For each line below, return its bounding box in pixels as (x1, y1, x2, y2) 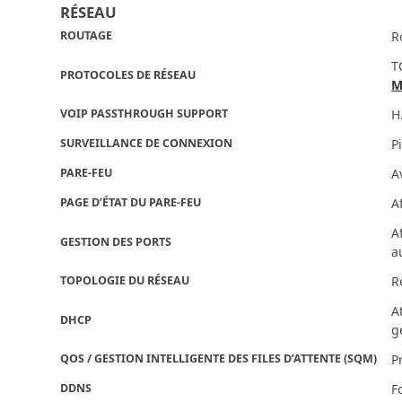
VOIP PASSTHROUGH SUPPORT (60, 106, 229, 122)
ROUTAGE (60, 28, 113, 44)
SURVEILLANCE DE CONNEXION (60, 135, 233, 152)
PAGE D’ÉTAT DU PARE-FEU (60, 195, 202, 211)
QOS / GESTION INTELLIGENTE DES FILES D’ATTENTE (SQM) (60, 351, 378, 367)
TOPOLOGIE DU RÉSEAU (60, 273, 190, 289)
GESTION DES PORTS (60, 234, 172, 250)
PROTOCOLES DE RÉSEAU (60, 67, 197, 83)
